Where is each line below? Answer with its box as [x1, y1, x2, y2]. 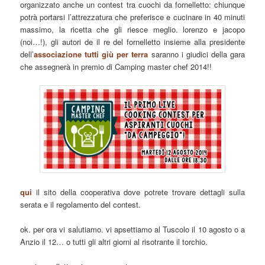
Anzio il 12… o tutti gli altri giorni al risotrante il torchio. [20, 235, 208, 247]
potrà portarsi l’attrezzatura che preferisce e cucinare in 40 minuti [20, 11, 245, 23]
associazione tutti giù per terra [34, 49, 148, 60]
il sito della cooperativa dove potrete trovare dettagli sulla [32, 186, 245, 198]
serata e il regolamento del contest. [20, 198, 141, 210]
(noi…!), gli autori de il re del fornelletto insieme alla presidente [20, 36, 245, 48]
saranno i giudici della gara [148, 49, 245, 60]
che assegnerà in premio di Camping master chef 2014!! [20, 61, 212, 73]
